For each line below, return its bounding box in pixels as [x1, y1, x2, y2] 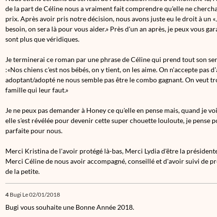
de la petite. [5, 167, 40, 175]
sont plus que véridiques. [5, 35, 79, 43]
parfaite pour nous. [5, 126, 64, 135]
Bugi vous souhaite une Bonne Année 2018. [5, 203, 134, 211]
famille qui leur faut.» [5, 86, 68, 94]
